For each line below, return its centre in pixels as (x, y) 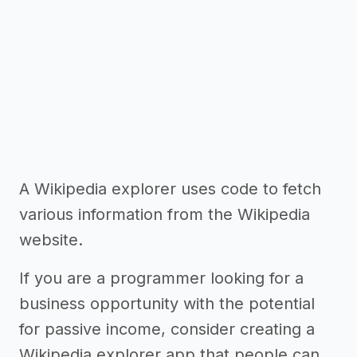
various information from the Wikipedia (165, 214)
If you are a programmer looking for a (161, 278)
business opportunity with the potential (167, 304)
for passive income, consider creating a (167, 329)
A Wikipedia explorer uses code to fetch (170, 189)
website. (51, 240)
